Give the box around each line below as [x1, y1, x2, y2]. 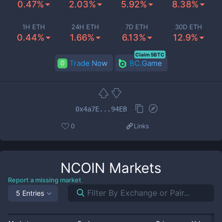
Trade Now [69, 58, 108, 68]
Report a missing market [8, 176, 81, 184]
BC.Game [129, 58, 162, 68]
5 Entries [16, 188, 44, 197]
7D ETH [125, 23, 148, 31]
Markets [105, 160, 162, 176]
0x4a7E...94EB [75, 105, 127, 113]
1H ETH [22, 23, 45, 31]
